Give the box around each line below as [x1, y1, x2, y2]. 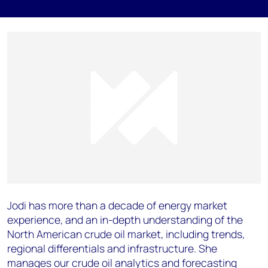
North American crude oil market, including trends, [7, 227, 245, 242]
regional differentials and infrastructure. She [7, 241, 217, 256]
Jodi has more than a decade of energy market [7, 198, 227, 213]
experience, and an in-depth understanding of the [7, 212, 243, 227]
